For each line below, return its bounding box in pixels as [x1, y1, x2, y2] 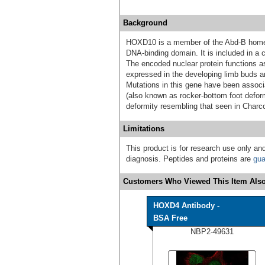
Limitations [123, 124, 164, 133]
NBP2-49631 [190, 227, 234, 236]
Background [123, 18, 167, 27]
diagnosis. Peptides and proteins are [126, 154, 253, 163]
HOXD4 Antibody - [153, 201, 219, 210]
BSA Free [153, 213, 188, 222]
